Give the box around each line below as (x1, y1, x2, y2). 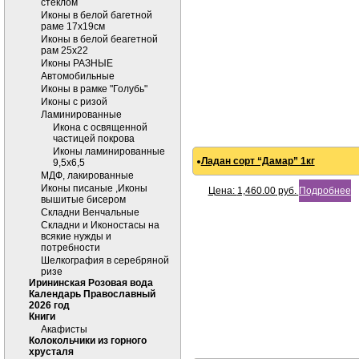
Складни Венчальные (41, 207, 139, 218)
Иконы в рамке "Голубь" (41, 83, 147, 95)
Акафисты (41, 324, 87, 335)
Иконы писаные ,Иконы (41, 183, 147, 194)
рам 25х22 (41, 45, 88, 56)
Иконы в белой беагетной (41, 34, 158, 45)
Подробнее (298, 185, 351, 196)
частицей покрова (53, 133, 135, 144)
